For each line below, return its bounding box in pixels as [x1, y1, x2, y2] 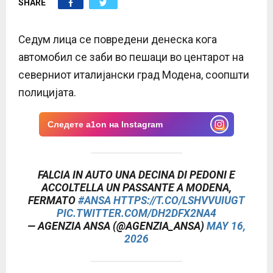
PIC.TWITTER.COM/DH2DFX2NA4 [57, 207, 216, 219]
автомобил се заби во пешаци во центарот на [18, 51, 244, 63]
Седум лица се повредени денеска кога [18, 33, 217, 46]
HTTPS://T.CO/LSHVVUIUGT [113, 194, 245, 207]
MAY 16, [207, 219, 246, 232]
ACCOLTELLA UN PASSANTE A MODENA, [41, 181, 232, 194]
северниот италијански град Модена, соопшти [18, 68, 249, 81]
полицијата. [18, 86, 76, 99]
